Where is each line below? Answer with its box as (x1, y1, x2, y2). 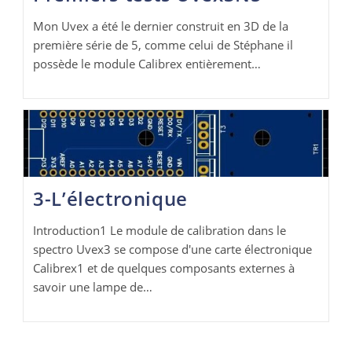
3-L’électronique (33, 185, 188, 211)
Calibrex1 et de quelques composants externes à (33, 259, 295, 276)
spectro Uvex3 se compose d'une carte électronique (33, 240, 313, 257)
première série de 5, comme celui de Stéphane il (33, 36, 294, 53)
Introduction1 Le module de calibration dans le (33, 222, 287, 238)
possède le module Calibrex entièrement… (33, 55, 262, 71)
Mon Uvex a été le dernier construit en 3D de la (33, 17, 289, 34)
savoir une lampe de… (33, 278, 153, 295)
